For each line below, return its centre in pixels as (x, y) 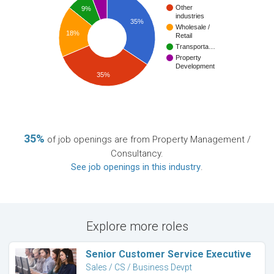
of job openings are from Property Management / (147, 140)
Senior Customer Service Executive (168, 254)
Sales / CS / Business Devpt (139, 268)
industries (190, 16)
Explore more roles (137, 227)
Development (195, 66)
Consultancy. (137, 154)
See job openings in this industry (136, 167)
